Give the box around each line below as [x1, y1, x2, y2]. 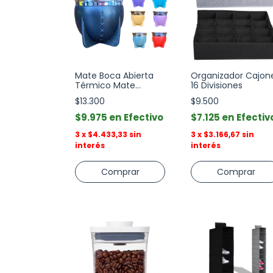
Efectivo [124, 111, 163, 124]
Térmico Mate [75, 79, 135, 91]
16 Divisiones [191, 79, 243, 91]
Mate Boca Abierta [75, 69, 154, 82]
